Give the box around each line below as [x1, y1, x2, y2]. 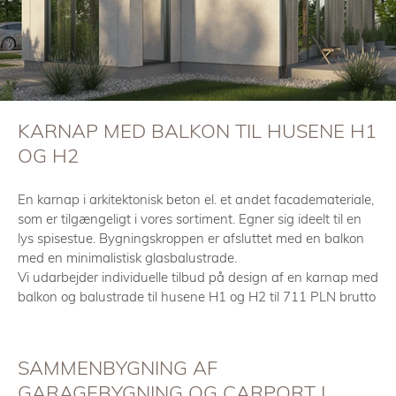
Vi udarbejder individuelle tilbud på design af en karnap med [18, 269, 378, 286]
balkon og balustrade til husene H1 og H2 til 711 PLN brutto [18, 288, 376, 305]
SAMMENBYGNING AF [18, 355, 217, 380]
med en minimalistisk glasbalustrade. [18, 249, 237, 266]
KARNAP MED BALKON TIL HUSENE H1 [18, 118, 377, 143]
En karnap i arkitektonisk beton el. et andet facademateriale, [18, 191, 374, 208]
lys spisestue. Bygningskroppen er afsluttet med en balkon [18, 230, 364, 247]
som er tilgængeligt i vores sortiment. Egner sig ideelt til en [18, 210, 362, 227]
